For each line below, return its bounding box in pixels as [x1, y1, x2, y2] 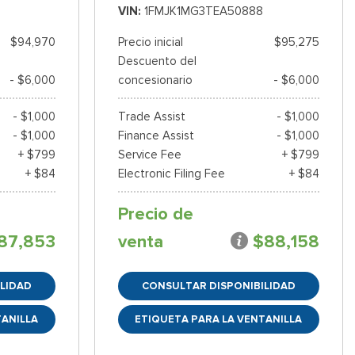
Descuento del [117, 54, 197, 69]
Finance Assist [117, 128, 194, 143]
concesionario [117, 73, 193, 88]
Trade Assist [117, 109, 185, 124]
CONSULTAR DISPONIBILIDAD [141, 279, 296, 293]
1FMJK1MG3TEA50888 [143, 4, 263, 19]
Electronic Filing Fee [117, 166, 225, 181]
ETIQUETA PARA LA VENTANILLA [135, 312, 303, 326]
